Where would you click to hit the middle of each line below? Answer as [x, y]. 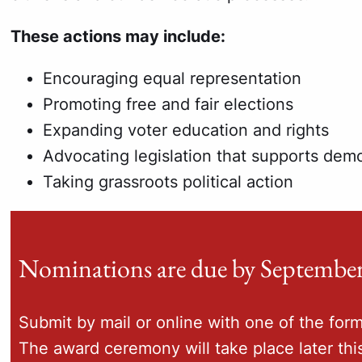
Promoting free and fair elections [168, 104]
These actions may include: [118, 36]
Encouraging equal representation [173, 78]
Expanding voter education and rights [186, 130]
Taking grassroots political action [168, 181]
